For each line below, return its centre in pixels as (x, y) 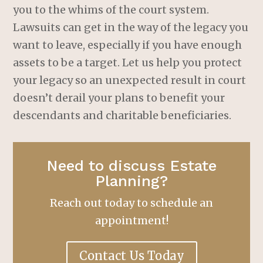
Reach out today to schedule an (131, 203)
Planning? (131, 181)
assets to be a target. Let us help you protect (128, 63)
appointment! (131, 221)
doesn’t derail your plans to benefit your (119, 98)
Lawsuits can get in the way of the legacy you (131, 28)
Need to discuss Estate (131, 166)
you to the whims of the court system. (111, 10)
